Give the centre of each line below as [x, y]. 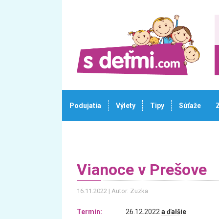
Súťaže [190, 106]
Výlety [126, 106]
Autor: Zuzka [130, 191]
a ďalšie [174, 212]
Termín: [89, 212]
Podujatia [85, 106]
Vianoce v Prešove [142, 170]
